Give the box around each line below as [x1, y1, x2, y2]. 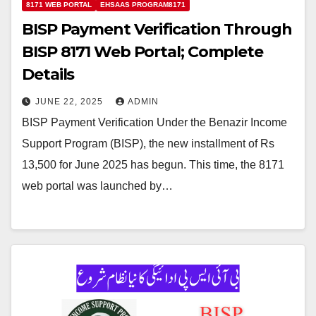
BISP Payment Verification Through [22, 20, 292, 39]
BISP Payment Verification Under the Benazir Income [22, 116, 287, 129]
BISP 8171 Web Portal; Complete [22, 42, 263, 62]
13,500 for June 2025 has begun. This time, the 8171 [22, 159, 284, 171]
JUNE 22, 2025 [35, 97, 106, 107]
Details [22, 65, 75, 85]
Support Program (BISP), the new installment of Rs [22, 138, 274, 150]
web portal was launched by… [22, 180, 173, 193]
